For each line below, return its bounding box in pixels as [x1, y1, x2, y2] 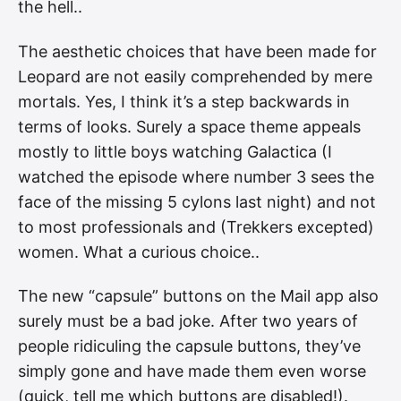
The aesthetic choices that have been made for [18, 41, 377, 61]
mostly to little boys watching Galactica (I [18, 141, 332, 161]
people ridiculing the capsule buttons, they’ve [18, 337, 361, 356]
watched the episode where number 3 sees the [18, 166, 374, 186]
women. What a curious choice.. [18, 242, 260, 261]
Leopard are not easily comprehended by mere [18, 66, 372, 86]
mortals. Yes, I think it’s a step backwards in [18, 91, 350, 111]
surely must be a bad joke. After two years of [18, 311, 358, 331]
